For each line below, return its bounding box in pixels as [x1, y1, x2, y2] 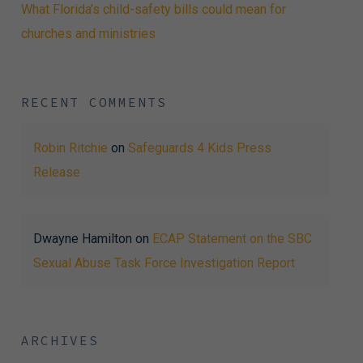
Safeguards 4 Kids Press [127, 139, 271, 156]
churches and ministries [20, 25, 156, 41]
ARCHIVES [20, 331, 99, 348]
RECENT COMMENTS [20, 93, 167, 110]
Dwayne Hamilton [32, 230, 132, 246]
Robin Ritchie [32, 139, 108, 156]
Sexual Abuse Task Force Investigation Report [32, 254, 295, 271]
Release [32, 164, 80, 180]
